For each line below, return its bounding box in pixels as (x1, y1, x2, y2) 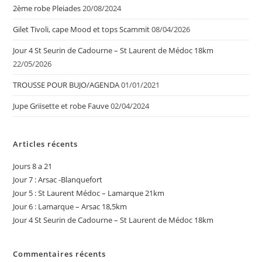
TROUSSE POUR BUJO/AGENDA (13, 80, 120, 91)
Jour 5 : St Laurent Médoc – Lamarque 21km (13, 188, 165, 199)
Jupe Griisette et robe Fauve (13, 101, 109, 112)
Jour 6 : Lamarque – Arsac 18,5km (13, 201, 127, 212)
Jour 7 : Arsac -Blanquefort (13, 174, 103, 185)
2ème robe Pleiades (13, 3, 81, 14)
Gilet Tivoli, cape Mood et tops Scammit (13, 24, 150, 35)
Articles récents (13, 139, 78, 150)
